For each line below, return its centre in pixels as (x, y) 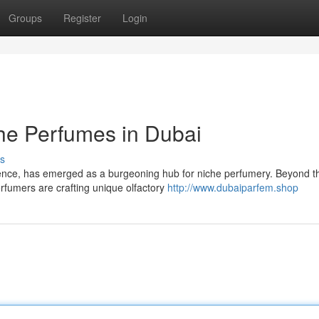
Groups (25, 18)
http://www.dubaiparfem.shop (233, 187)
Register (82, 18)
